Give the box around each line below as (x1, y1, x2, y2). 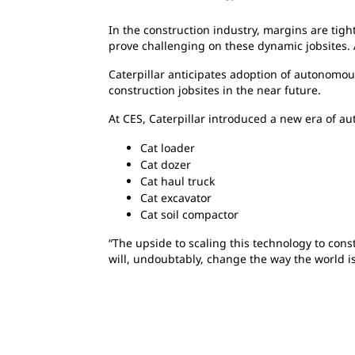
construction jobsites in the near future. (109, 82, 321, 97)
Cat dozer (140, 156, 191, 172)
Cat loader (140, 139, 195, 155)
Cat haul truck (140, 173, 215, 189)
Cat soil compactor (140, 206, 239, 222)
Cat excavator (140, 189, 212, 205)
